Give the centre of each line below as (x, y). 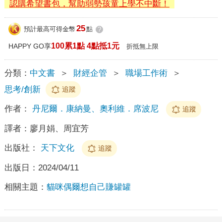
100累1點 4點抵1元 (85, 46)
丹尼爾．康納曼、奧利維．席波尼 (95, 109)
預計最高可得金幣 (49, 29)
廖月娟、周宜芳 (59, 128)
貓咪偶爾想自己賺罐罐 (88, 187)
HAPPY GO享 (29, 46)
